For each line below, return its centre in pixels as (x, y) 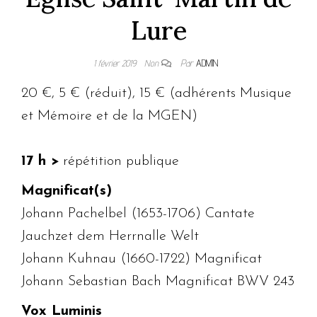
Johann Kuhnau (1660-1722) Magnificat (142, 259)
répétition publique (119, 161)
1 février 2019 (116, 63)
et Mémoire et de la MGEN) (109, 116)
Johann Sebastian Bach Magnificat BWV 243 (158, 281)
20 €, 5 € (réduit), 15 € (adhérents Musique (156, 93)
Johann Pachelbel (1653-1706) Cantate (138, 213)
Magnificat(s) (67, 191)
